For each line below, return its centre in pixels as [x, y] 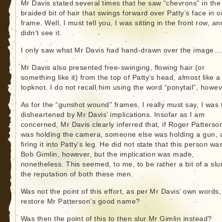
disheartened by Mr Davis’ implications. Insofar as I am [113, 115]
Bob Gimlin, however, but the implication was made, [107, 155]
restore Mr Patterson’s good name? [80, 202]
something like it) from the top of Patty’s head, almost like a [120, 78]
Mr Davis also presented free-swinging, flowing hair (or [113, 68]
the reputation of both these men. [77, 174]
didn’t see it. [41, 33]
